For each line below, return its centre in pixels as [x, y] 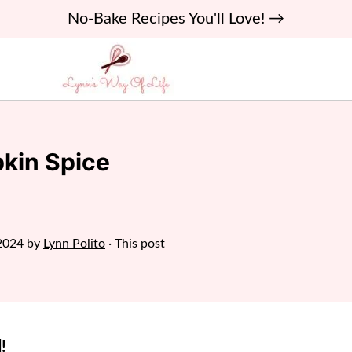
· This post [135, 244]
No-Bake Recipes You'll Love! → [176, 19]
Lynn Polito [74, 244]
